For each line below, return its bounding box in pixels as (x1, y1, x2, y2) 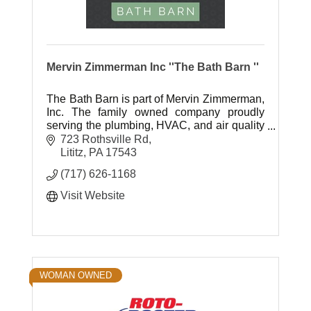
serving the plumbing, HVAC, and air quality (47, 119, 264, 131)
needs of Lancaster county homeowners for (47, 133, 264, 144)
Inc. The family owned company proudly (47, 106, 264, 118)
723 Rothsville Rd (60, 133, 149, 145)
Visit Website (60, 189, 126, 201)
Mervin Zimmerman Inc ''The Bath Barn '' (47, 61, 260, 73)
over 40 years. (47, 146, 117, 158)
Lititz (60, 146, 84, 158)
